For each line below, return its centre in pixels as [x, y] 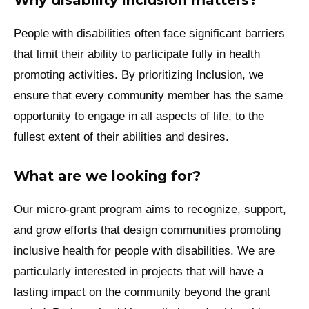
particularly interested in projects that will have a [139, 272]
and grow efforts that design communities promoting [147, 230]
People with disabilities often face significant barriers [149, 33]
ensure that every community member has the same [148, 95]
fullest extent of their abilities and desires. [123, 137]
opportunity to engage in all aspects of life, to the [139, 116]
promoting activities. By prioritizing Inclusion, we [139, 74]
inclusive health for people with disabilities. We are [144, 251]
